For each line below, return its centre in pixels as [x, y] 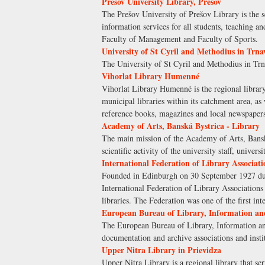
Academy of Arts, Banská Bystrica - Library [181, 126]
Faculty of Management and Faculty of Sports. [180, 39]
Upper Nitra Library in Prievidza [161, 250]
